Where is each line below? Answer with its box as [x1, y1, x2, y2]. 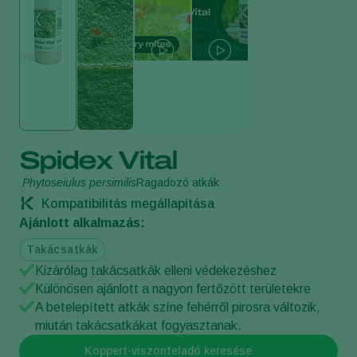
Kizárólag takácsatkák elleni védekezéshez [35, 263, 277, 277]
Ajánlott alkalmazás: [19, 215, 145, 229]
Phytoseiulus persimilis [22, 175, 136, 189]
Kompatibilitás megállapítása [38, 196, 214, 210]
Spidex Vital [19, 146, 177, 175]
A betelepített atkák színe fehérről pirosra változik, [35, 300, 320, 314]
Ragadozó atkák [136, 175, 219, 189]
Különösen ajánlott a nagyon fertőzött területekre [35, 281, 311, 296]
